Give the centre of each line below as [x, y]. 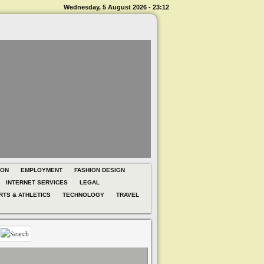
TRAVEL [128, 195]
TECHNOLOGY [83, 195]
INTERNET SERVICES [37, 182]
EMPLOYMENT [42, 170]
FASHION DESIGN [100, 170]
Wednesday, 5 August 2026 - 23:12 [116, 7]
